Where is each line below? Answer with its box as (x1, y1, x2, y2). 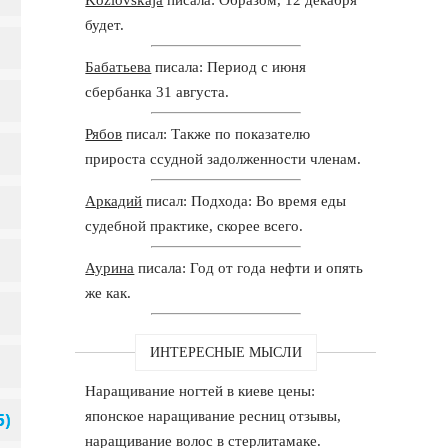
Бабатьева (85, 58, 152, 75)
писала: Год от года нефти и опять (134, 259, 364, 276)
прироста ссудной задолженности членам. (85, 150, 362, 167)
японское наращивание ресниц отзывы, (85, 407, 342, 424)
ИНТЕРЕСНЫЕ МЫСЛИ (149, 344, 302, 360)
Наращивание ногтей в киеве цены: (85, 382, 316, 399)
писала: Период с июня (151, 58, 307, 75)
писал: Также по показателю (122, 125, 311, 142)
